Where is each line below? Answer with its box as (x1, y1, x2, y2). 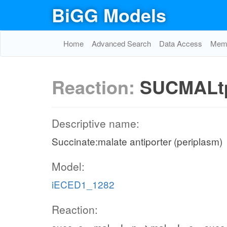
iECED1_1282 (52, 177, 115, 191)
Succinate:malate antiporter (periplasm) (52, 134, 222, 148)
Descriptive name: (52, 116, 139, 131)
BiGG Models (52, 2, 166, 28)
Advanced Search (92, 38, 151, 49)
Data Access (159, 38, 202, 49)
